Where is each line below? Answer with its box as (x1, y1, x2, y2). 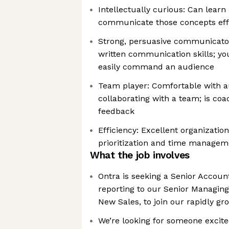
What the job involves (90, 149, 190, 161)
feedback (98, 106, 134, 116)
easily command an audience (98, 62, 214, 72)
